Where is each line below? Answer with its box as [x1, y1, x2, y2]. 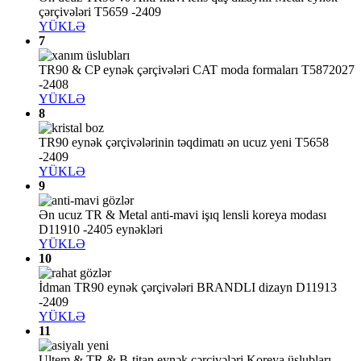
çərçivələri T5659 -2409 [39, 5, 161, 19]
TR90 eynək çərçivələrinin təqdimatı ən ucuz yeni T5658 [39, 135, 329, 150]
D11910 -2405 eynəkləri [39, 222, 163, 237]
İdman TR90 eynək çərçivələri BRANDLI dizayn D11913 [39, 280, 337, 295]
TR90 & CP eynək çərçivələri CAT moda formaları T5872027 [39, 63, 355, 77]
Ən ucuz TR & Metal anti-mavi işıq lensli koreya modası [39, 208, 326, 222]
